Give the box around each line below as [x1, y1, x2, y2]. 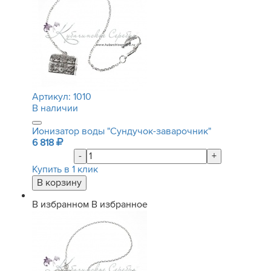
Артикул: [32, 91, 73, 103]
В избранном [32, 198, 89, 211]
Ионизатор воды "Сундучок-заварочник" [32, 125, 211, 137]
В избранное [91, 198, 148, 211]
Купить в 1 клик [32, 163, 98, 175]
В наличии [32, 102, 78, 114]
